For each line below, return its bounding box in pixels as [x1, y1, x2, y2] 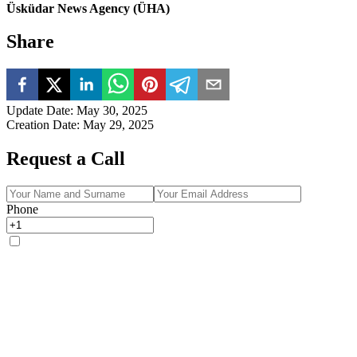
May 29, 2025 [83, 118, 154, 132]
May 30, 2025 [76, 104, 147, 118]
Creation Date [6, 118, 76, 132]
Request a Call [6, 148, 125, 170]
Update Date [6, 104, 70, 118]
